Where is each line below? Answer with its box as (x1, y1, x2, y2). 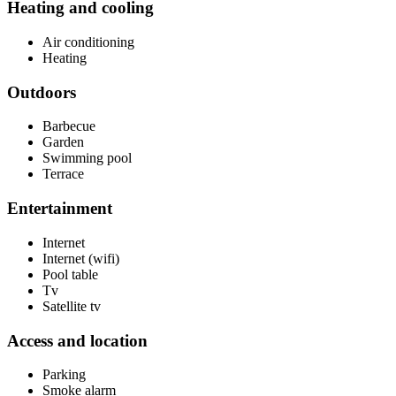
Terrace (42, 166, 84, 182)
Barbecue (42, 118, 95, 134)
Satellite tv (42, 298, 101, 314)
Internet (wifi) (42, 250, 119, 266)
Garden (42, 134, 84, 150)
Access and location (7, 331, 148, 350)
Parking (42, 367, 86, 383)
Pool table (42, 266, 98, 282)
